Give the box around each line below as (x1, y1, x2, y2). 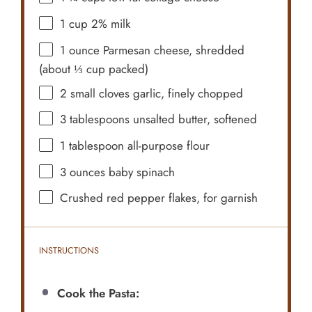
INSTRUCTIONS (39, 244, 100, 258)
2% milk (88, 15, 131, 33)
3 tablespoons (60, 111, 130, 128)
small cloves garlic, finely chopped (67, 84, 244, 102)
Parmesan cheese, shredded (100, 41, 245, 58)
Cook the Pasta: (56, 284, 139, 302)
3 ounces (60, 163, 106, 180)
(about (39, 60, 75, 77)
